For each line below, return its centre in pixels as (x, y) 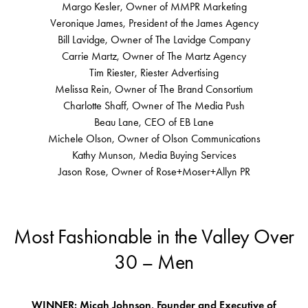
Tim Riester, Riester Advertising (154, 73)
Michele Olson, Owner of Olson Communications (154, 139)
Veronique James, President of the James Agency (154, 23)
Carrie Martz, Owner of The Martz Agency (154, 56)
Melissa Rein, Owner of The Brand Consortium (154, 89)
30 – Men (154, 262)
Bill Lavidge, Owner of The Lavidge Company (154, 40)
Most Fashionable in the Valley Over (154, 237)
